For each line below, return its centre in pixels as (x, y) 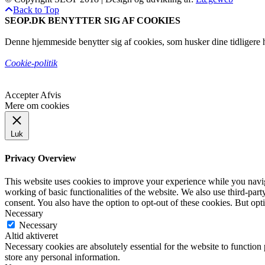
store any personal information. (62, 257)
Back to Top (36, 10)
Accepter (22, 95)
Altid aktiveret (31, 235)
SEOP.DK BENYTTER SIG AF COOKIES (93, 21)
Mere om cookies (37, 106)
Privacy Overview (41, 158)
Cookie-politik (31, 63)
